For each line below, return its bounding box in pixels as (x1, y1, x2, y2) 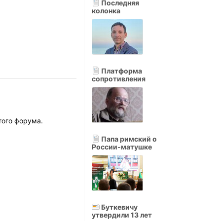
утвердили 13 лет (92, 211, 152, 219)
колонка (92, 6, 120, 15)
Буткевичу (100, 203, 138, 211)
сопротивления (92, 74, 146, 83)
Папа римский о (100, 135, 157, 143)
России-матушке (92, 143, 152, 151)
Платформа (100, 67, 142, 75)
